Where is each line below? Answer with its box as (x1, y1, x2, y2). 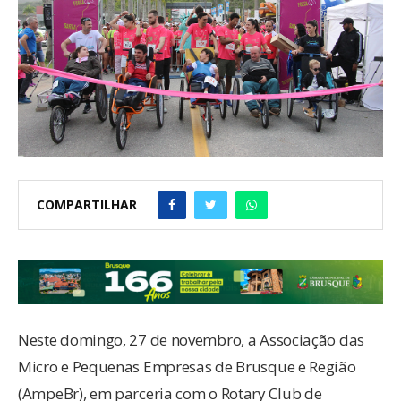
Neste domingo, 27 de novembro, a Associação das (18, 329, 364, 351)
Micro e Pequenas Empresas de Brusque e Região (18, 356, 356, 378)
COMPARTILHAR (37, 196, 137, 214)
